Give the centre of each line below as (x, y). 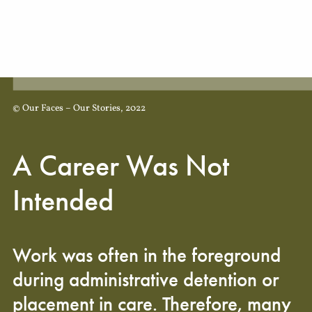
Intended (63, 201)
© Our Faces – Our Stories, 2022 (79, 108)
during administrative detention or (146, 280)
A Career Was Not (121, 166)
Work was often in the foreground (147, 255)
